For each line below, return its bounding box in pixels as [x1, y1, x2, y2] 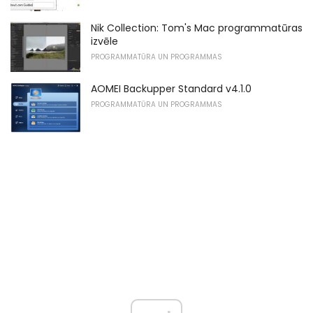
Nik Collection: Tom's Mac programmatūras [91, 21, 303, 36]
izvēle [91, 34, 118, 49]
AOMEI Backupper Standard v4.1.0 [91, 82, 252, 96]
